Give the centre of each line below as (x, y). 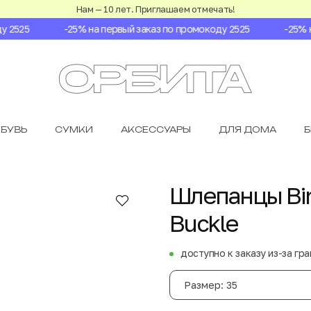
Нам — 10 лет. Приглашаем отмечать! (155, 9)
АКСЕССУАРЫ (156, 129)
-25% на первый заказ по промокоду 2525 (145, 29)
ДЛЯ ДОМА (247, 129)
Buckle (204, 223)
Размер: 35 (211, 285)
